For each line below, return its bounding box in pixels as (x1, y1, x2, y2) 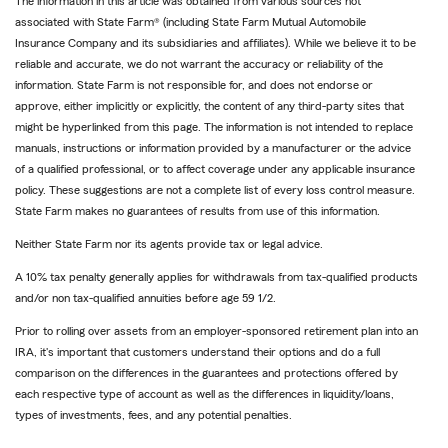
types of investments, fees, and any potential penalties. (15, 409, 292, 422)
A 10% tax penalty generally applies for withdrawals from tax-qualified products (15, 271, 418, 284)
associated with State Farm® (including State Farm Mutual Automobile (15, 16, 366, 29)
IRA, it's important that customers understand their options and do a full (15, 346, 380, 359)
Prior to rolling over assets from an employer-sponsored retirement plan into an (15, 325, 418, 338)
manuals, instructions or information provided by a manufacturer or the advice (15, 142, 411, 155)
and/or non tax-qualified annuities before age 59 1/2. (15, 292, 276, 305)
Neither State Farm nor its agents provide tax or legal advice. (15, 238, 323, 251)
